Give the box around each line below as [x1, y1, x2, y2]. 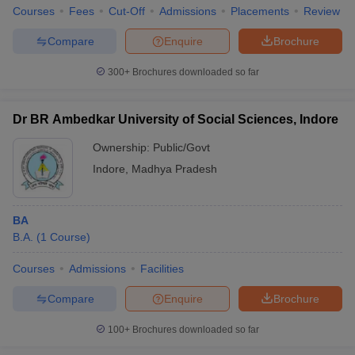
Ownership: [93, 141, 153, 154]
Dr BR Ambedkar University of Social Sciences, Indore [13, 113, 338, 126]
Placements [231, 5, 289, 17]
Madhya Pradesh [132, 162, 217, 175]
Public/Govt [153, 141, 210, 154]
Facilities [140, 262, 184, 275]
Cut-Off [109, 5, 145, 17]
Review [303, 5, 340, 17]
